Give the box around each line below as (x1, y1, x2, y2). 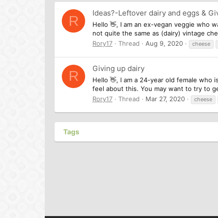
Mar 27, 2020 (145, 94, 185, 103)
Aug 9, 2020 (145, 39, 183, 47)
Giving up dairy (92, 64, 145, 73)
